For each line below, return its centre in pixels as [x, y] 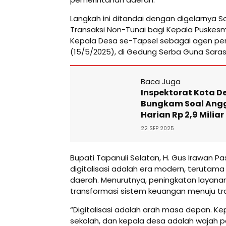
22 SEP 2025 [157, 128]
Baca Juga [161, 81]
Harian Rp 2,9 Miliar [182, 115]
